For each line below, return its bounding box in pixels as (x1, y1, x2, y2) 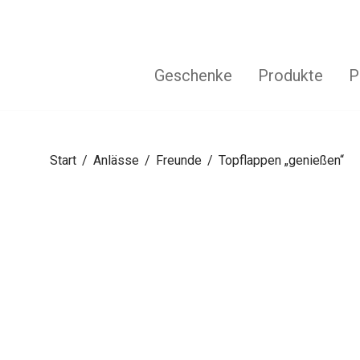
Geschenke (153, 65, 232, 85)
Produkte (257, 65, 323, 85)
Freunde (156, 153, 202, 168)
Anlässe (93, 153, 139, 168)
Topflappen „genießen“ (219, 153, 344, 168)
